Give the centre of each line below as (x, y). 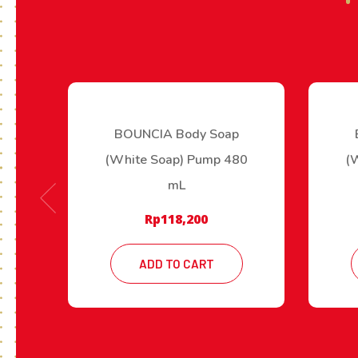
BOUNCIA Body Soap (176, 134)
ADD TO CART (176, 264)
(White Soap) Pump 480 (176, 160)
